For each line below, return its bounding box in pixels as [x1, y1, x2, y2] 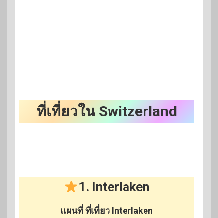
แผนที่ [60, 205, 85, 216]
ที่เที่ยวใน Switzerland [36, 103, 177, 120]
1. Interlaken [78, 180, 149, 195]
